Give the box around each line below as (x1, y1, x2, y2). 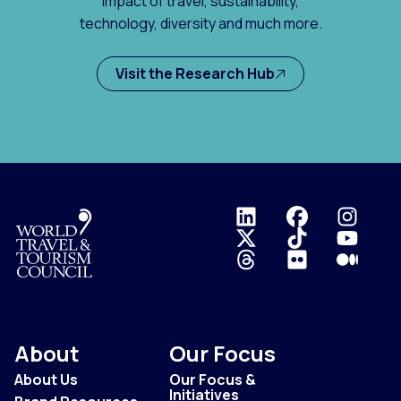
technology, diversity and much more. (79, 13, 322, 34)
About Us (14, 370, 78, 390)
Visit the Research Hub (115, 64, 275, 84)
